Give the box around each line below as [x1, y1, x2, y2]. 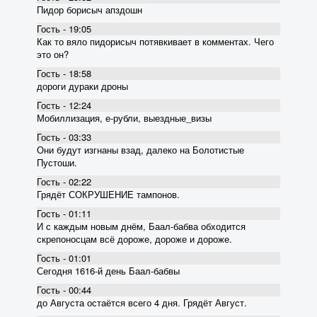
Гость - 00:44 [37, 282, 91, 296]
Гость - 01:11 [37, 206, 91, 220]
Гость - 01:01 [37, 250, 91, 265]
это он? [37, 47, 69, 61]
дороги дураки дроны [37, 79, 128, 93]
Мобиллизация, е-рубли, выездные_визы [37, 110, 212, 125]
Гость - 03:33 [37, 129, 91, 144]
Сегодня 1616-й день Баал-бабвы [37, 263, 180, 277]
